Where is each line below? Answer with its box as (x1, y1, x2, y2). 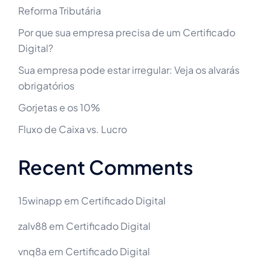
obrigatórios (18, 79, 74, 93)
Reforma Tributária (18, 4, 101, 18)
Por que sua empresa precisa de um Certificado (18, 26, 235, 39)
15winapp (18, 194, 62, 207)
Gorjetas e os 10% (18, 101, 100, 114)
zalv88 (18, 220, 47, 233)
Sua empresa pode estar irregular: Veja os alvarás (18, 64, 240, 77)
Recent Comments (18, 155, 193, 180)
